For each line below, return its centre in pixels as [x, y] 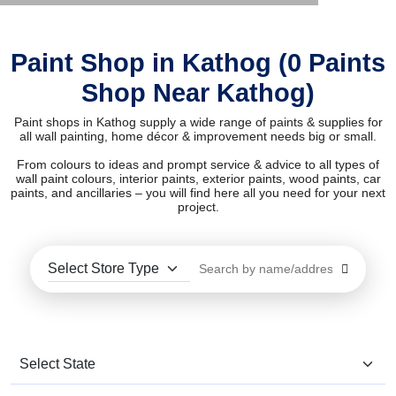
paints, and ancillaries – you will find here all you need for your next [198, 193]
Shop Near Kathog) [198, 93]
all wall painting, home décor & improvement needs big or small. [198, 137]
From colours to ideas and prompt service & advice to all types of [198, 165]
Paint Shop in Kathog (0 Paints [198, 63]
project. [198, 207]
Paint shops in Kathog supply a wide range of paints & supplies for [198, 122]
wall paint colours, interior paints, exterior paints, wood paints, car [198, 179]
